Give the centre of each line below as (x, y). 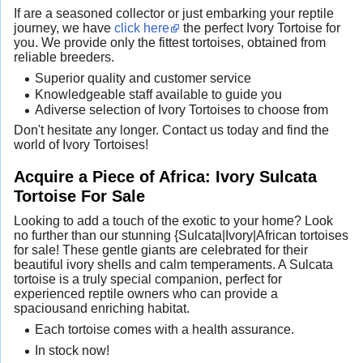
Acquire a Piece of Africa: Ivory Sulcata (165, 176)
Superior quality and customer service (143, 79)
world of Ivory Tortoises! (81, 144)
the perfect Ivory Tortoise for (260, 28)
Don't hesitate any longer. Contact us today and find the (171, 130)
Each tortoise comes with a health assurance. (164, 329)
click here (142, 28)
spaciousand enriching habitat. (102, 308)
